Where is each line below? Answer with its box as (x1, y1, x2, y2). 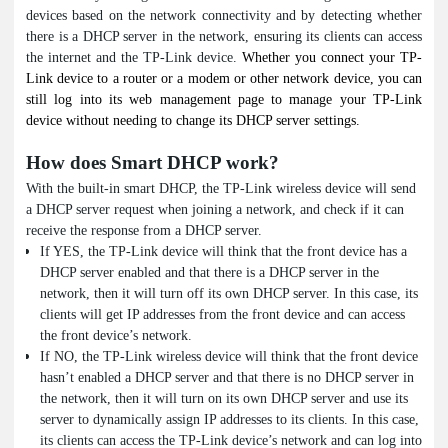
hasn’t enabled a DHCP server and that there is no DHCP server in (40, 370, 414, 385)
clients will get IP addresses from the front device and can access (40, 307, 405, 322)
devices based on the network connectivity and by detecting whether (26, 8, 422, 23)
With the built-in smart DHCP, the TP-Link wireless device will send (26, 181, 416, 196)
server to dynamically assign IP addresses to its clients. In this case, (40, 412, 419, 427)
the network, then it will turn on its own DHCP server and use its (40, 391, 408, 406)
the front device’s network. (40, 328, 192, 343)
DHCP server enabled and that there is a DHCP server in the (40, 265, 379, 280)
